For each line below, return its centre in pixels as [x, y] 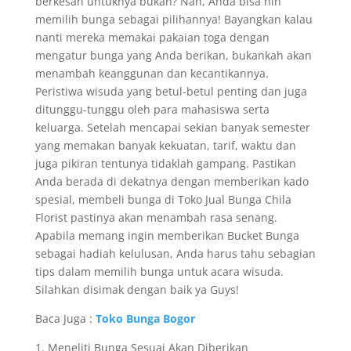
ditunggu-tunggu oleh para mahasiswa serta [152, 109]
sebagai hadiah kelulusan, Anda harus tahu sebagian [175, 253]
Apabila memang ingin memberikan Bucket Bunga [167, 235]
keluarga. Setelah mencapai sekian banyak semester [172, 127]
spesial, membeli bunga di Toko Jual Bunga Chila [163, 199]
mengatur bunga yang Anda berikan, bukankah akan [173, 55]
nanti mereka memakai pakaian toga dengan [152, 37]
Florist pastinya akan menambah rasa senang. [156, 217]
